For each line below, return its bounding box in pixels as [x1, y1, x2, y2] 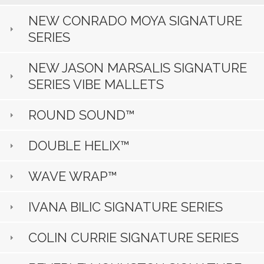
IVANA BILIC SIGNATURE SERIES [28, 199, 223, 215]
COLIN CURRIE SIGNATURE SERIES [28, 230, 239, 246]
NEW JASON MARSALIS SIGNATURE [28, 60, 247, 76]
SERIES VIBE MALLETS [28, 77, 164, 93]
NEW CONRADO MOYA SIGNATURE [28, 13, 243, 29]
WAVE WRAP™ [28, 169, 118, 184]
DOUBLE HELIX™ [28, 138, 130, 154]
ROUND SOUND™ [28, 107, 136, 123]
